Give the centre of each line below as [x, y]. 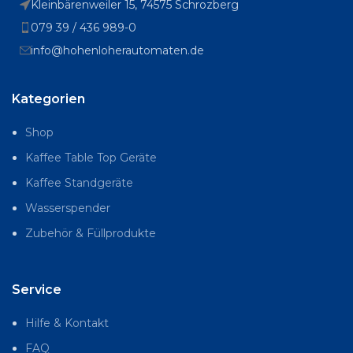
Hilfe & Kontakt [67, 323]
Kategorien [48, 98]
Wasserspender [68, 208]
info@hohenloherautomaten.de [117, 50]
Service [37, 289]
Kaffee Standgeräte [79, 182]
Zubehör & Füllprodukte [91, 233]
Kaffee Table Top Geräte [91, 157]
